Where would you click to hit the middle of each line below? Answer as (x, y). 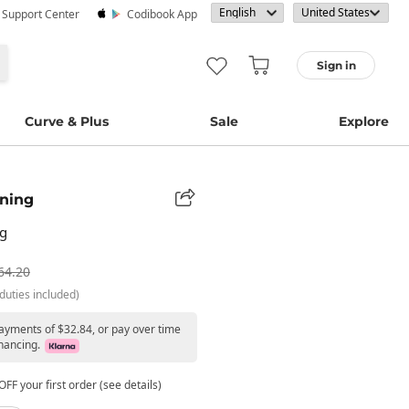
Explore (363, 121)
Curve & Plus (67, 121)
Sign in (336, 65)
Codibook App (162, 14)
